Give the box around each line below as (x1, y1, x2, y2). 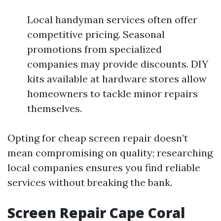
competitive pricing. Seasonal (27, 28, 165, 40)
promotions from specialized (27, 43, 162, 55)
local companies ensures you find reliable (7, 161, 200, 174)
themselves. (27, 102, 82, 114)
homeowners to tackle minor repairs (27, 87, 198, 100)
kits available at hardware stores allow (27, 73, 207, 85)
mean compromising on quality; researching (7, 147, 213, 159)
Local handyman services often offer (27, 13, 197, 26)
